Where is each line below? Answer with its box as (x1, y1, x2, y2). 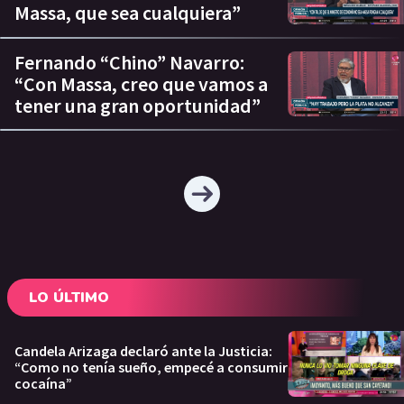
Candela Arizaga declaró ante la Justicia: (14, 341, 272, 360)
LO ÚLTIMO (29, 288, 109, 308)
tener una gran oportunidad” (14, 92, 261, 118)
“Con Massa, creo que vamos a (14, 70, 268, 96)
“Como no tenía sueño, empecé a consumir (14, 357, 288, 376)
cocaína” (14, 373, 72, 392)
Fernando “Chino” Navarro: (14, 49, 244, 75)
